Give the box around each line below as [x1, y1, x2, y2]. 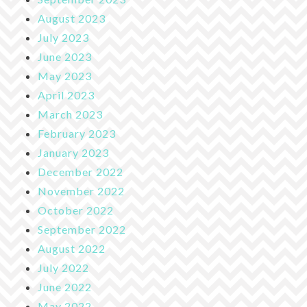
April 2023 [38, 88, 95, 101]
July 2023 [38, 30, 89, 44]
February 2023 [38, 126, 116, 140]
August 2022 [38, 241, 106, 255]
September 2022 [38, 222, 126, 236]
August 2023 [38, 11, 106, 25]
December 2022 [38, 164, 123, 178]
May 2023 [38, 69, 92, 82]
